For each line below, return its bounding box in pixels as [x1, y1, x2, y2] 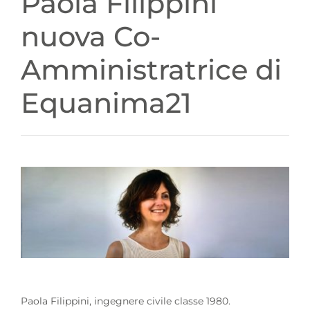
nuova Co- [20, 19, 161, 53]
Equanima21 [20, 86, 192, 120]
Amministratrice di [20, 53, 282, 86]
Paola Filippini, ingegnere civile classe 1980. [20, 294, 230, 307]
